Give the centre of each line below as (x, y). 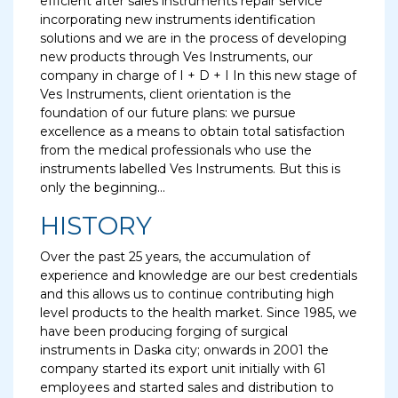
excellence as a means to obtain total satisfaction (192, 131)
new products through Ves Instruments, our (176, 57)
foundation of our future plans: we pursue (168, 113)
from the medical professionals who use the (176, 150)
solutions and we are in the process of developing (193, 38)
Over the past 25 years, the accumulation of (175, 257)
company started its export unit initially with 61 (183, 369)
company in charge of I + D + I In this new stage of (198, 76)
